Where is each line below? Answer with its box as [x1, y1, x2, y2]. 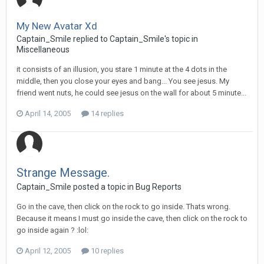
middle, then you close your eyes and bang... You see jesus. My [16, 77, 229, 85]
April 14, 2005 [25, 109, 71, 118]
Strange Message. [16, 166, 110, 180]
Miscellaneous [16, 45, 70, 54]
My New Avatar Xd [16, 20, 97, 32]
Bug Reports [136, 182, 181, 192]
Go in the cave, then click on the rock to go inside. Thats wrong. [16, 202, 230, 211]
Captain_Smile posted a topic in [16, 182, 136, 192]
